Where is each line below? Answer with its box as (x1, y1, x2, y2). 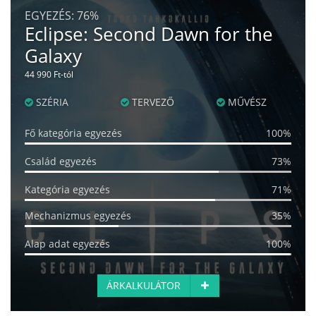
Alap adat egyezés (25, 237, 110, 251)
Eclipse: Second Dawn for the (25, 21, 273, 47)
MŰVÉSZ (224, 95, 267, 109)
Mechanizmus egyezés (25, 209, 131, 223)
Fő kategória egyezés (25, 126, 122, 140)
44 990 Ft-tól (25, 68, 73, 80)
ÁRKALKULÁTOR (106, 279, 181, 293)
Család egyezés (25, 154, 97, 169)
